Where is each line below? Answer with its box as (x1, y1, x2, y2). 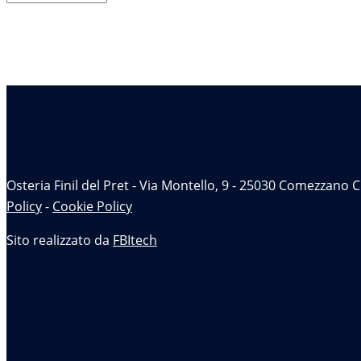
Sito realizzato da (6, 230, 113, 249)
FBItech (113, 230, 157, 249)
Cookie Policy (52, 197, 132, 215)
